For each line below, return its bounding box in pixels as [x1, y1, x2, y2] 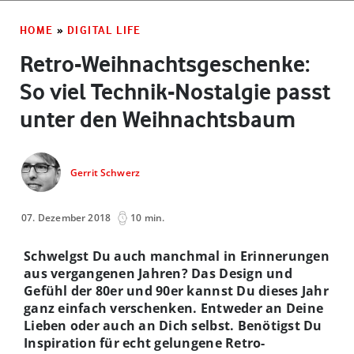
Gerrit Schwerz [70, 166, 140, 180]
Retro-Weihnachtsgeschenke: [20, 50, 310, 77]
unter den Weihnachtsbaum [20, 105, 296, 133]
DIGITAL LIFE [67, 23, 141, 36]
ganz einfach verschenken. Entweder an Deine [24, 299, 324, 317]
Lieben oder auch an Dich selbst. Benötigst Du [24, 316, 322, 334]
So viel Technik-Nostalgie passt [20, 77, 330, 105]
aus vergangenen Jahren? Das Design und [24, 264, 292, 282]
